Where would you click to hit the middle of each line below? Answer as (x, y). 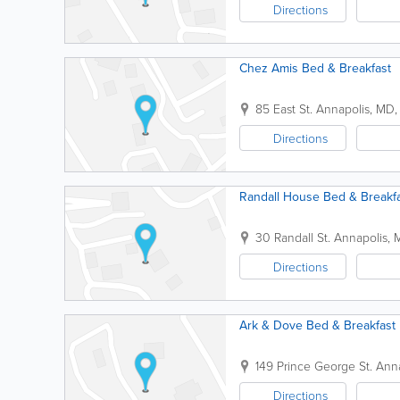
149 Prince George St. (314, 366)
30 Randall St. (293, 237)
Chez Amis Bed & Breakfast (315, 68)
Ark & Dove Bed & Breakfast (317, 325)
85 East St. (284, 108)
